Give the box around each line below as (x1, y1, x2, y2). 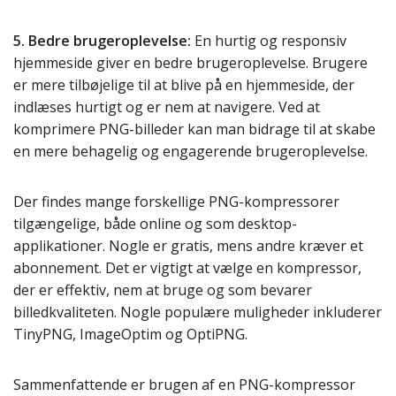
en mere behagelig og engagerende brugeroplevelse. (13, 141, 368, 161)
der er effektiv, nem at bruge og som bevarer (13, 280, 312, 300)
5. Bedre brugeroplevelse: (13, 31, 191, 50)
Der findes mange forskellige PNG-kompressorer (13, 192, 339, 211)
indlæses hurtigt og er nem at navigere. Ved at (13, 97, 320, 117)
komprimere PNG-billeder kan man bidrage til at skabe (13, 119, 376, 139)
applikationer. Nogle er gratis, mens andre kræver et (13, 236, 363, 255)
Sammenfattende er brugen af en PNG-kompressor (13, 375, 355, 394)
